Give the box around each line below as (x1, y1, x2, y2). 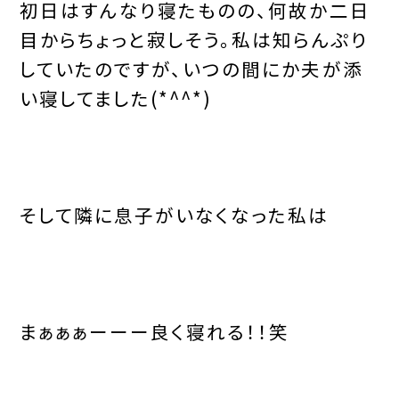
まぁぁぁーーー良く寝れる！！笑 (19, 318, 290, 346)
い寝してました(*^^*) (19, 85, 213, 112)
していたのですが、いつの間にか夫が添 (19, 55, 363, 83)
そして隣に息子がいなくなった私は (19, 201, 330, 229)
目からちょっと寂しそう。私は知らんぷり (19, 26, 369, 53)
